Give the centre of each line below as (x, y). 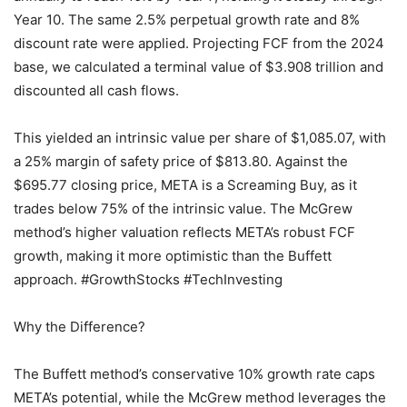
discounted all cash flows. (96, 91)
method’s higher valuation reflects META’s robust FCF (184, 233)
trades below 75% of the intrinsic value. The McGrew (183, 209)
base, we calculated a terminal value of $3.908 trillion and (199, 67)
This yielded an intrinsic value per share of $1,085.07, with (200, 138)
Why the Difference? (79, 327)
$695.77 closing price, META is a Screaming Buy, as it (185, 185)
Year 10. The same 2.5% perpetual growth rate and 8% (187, 20)
